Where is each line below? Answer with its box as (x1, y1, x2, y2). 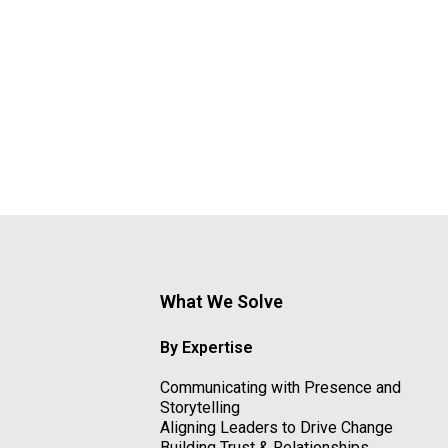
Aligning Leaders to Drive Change (160, 417, 393, 437)
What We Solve (160, 290, 283, 312)
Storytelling (160, 397, 240, 417)
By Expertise (160, 337, 253, 357)
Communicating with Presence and (160, 377, 401, 397)
